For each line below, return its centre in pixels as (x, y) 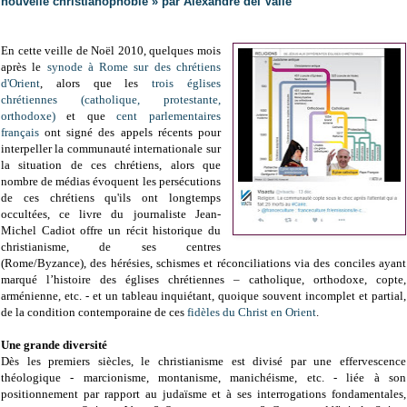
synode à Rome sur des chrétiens (134, 67)
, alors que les (96, 84)
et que (86, 116)
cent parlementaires (169, 116)
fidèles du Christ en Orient (252, 313)
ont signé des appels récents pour (130, 133)
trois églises (186, 84)
